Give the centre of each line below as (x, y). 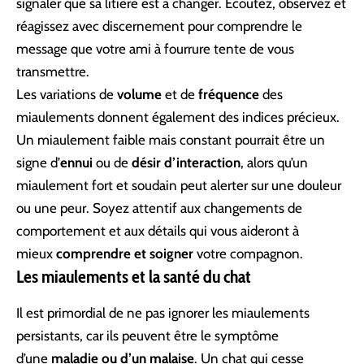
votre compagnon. (248, 253)
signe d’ (38, 162)
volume (139, 94)
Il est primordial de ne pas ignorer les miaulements (163, 313)
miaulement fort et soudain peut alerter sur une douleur (179, 185)
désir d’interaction (186, 162)
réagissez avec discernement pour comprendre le (159, 26)
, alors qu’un (274, 162)
